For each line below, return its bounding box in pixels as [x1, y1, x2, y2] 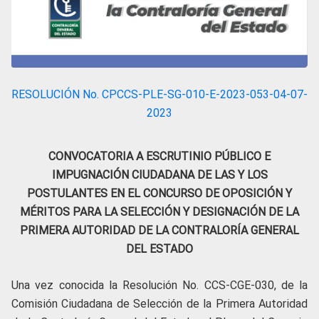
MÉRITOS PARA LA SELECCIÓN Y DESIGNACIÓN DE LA [20, 204, 299, 219]
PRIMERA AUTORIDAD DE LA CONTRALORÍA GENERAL [20, 223, 299, 237]
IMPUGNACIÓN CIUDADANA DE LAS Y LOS [51, 167, 268, 182]
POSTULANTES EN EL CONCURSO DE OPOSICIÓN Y [27, 186, 292, 200]
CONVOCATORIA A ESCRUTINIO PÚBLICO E [48, 149, 271, 163]
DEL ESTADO [126, 241, 193, 256]
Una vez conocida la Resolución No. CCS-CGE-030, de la [11, 278, 308, 292]
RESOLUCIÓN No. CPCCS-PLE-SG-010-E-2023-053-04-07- [11, 87, 308, 101]
